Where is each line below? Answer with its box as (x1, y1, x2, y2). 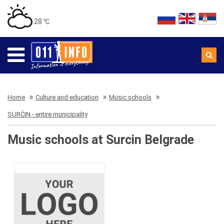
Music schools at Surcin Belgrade (7, 132, 194, 147)
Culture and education (35, 93, 98, 101)
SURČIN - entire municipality (7, 110, 87, 118)
